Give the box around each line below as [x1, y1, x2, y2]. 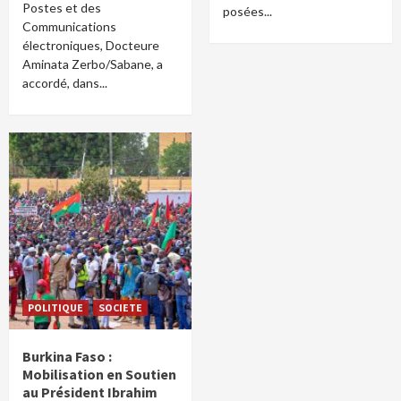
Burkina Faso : [22, 347, 112, 365]
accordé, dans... [22, 75, 107, 90]
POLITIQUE [28, 301, 83, 314]
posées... [223, 4, 272, 19]
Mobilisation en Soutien [22, 365, 176, 383]
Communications [22, 19, 116, 34]
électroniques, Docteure [22, 38, 159, 53]
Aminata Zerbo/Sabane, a [22, 56, 163, 72]
